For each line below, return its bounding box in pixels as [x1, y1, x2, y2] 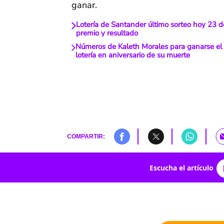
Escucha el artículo [149, 162, 213, 172]
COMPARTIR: [66, 133, 105, 140]
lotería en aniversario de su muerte [75, 50, 190, 60]
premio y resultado [75, 28, 138, 38]
